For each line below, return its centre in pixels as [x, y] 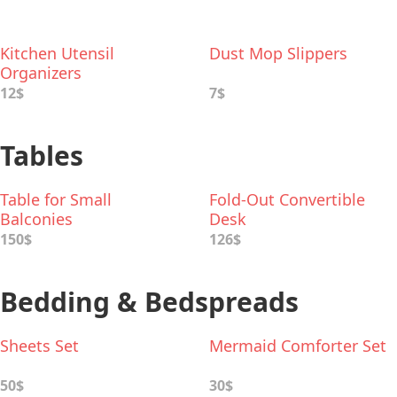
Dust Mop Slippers [278, 53]
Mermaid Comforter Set [298, 346]
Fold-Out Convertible [287, 199]
